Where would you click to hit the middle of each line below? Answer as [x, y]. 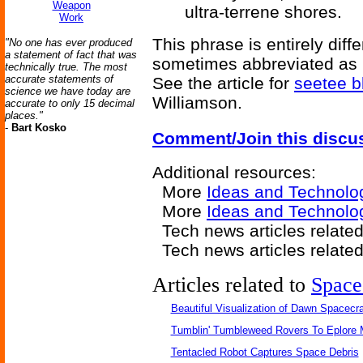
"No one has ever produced [68, 43]
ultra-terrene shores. [263, 12]
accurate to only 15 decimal [70, 103]
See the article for [223, 83]
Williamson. [197, 102]
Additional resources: [234, 172]
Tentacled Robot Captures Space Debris [265, 352]
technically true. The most [66, 67]
